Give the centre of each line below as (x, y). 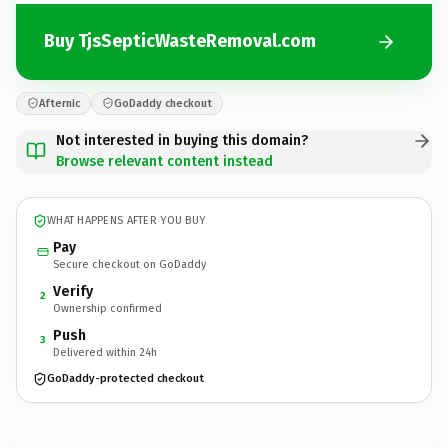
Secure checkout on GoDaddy (129, 264)
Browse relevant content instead (164, 161)
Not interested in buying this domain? (182, 140)
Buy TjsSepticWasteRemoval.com (180, 41)
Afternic (59, 103)
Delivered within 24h (105, 352)
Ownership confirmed (107, 308)
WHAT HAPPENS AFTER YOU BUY (126, 220)
